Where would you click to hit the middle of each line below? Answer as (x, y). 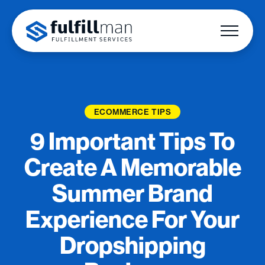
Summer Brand (132, 193)
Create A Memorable (132, 167)
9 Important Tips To (132, 141)
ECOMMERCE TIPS (132, 112)
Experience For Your (132, 219)
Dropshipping (132, 245)
